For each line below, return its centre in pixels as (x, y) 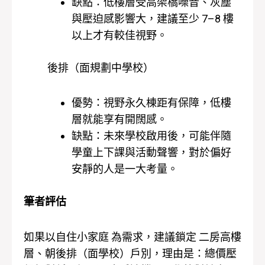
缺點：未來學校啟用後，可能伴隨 (151, 136)
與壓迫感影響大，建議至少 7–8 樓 (153, 18)
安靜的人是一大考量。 (125, 169)
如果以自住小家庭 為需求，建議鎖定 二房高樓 (132, 237)
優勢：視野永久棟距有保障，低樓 (151, 103)
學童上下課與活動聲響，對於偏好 (151, 153)
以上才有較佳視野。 (119, 35)
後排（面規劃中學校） (101, 67)
